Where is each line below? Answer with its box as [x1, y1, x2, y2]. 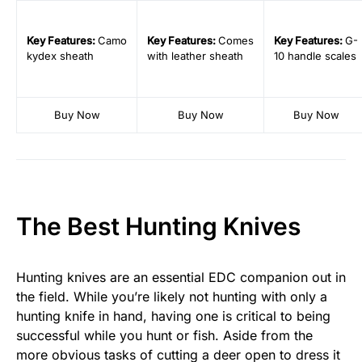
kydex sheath [27, 49, 94, 63]
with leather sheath [147, 49, 243, 63]
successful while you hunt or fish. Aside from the [16, 327, 313, 344]
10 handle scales [274, 49, 356, 63]
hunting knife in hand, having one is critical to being [16, 308, 330, 325]
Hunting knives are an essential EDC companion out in [16, 269, 346, 286]
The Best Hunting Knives [16, 212, 301, 242]
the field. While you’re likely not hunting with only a [16, 288, 327, 305]
